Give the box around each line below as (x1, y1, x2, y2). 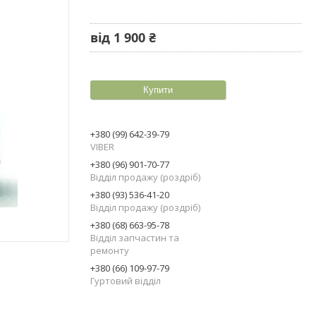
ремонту (90, 243, 129, 257)
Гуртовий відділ (90, 274, 161, 287)
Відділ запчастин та (90, 231, 179, 244)
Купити (143, 84, 173, 95)
